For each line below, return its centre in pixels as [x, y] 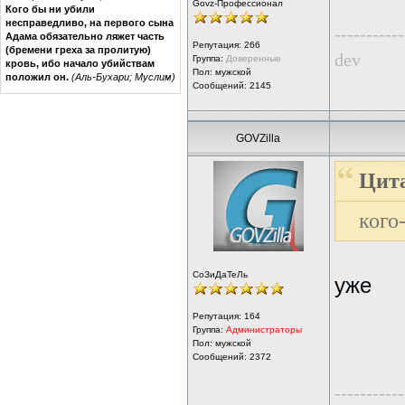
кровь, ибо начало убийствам [80, 63]
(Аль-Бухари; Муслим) [123, 76]
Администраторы [264, 330]
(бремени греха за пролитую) [78, 49]
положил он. [37, 76]
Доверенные [254, 58]
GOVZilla [259, 138]
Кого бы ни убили [50, 9]
